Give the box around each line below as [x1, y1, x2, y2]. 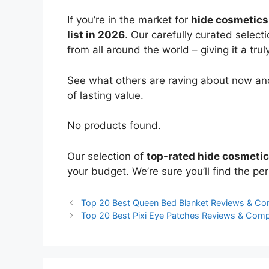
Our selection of [67, 150, 147, 162]
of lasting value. [67, 89, 144, 101]
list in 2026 [67, 29, 125, 41]
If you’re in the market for [67, 14, 191, 26]
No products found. [67, 119, 161, 132]
